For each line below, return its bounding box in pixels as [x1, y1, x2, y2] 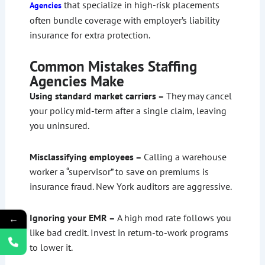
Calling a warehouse [143, 151, 227, 163]
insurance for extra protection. [29, 29, 150, 41]
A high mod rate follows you [115, 212, 231, 224]
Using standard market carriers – [29, 90, 166, 102]
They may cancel [166, 90, 232, 102]
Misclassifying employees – [29, 151, 144, 163]
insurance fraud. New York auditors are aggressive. [29, 180, 232, 193]
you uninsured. [29, 119, 89, 132]
